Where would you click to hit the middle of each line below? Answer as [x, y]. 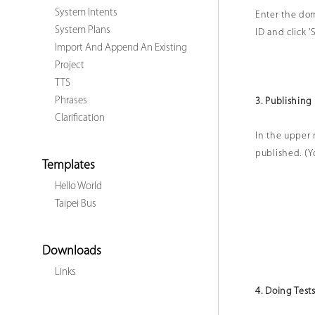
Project [70, 66]
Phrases [71, 101]
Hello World [78, 187]
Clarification [80, 118]
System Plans [83, 31]
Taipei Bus [76, 204]
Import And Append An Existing [121, 48]
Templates [69, 166]
